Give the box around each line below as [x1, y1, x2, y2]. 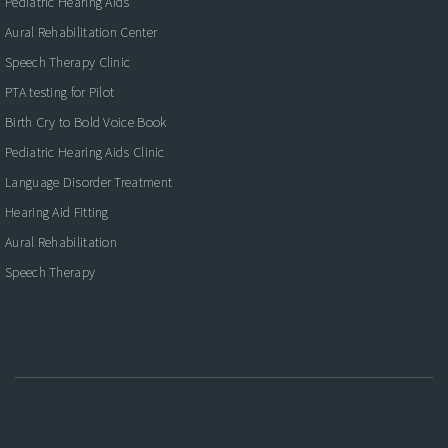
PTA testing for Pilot [5, 83, 115, 101]
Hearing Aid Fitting [5, 203, 109, 221]
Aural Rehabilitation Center [5, 23, 158, 41]
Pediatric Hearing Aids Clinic [5, 143, 165, 161]
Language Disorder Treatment [5, 173, 173, 191]
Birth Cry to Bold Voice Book [5, 113, 167, 131]
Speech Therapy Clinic [5, 53, 131, 71]
